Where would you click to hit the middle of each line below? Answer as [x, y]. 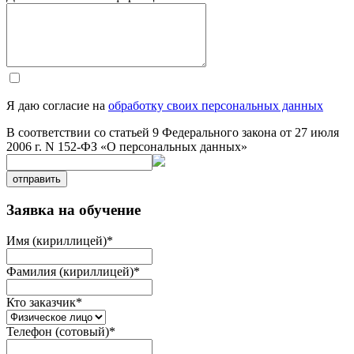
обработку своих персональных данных [216, 105]
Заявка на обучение [73, 210]
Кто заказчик [41, 302]
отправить [37, 179]
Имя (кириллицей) [56, 240]
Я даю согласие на [57, 105]
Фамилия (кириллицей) [70, 271]
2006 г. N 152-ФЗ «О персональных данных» [127, 146]
